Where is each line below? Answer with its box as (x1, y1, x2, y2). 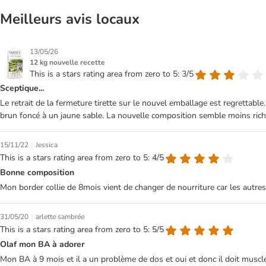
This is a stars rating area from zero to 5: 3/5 (30, 68, 194, 80)
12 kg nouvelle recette (30, 57, 105, 67)
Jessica (36, 140, 58, 150)
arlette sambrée (36, 212, 84, 222)
